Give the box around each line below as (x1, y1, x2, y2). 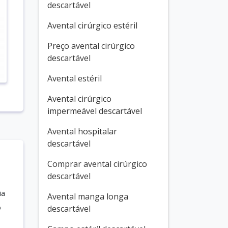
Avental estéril (47, 73, 102, 84)
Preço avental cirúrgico (47, 40, 135, 51)
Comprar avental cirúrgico (47, 158, 147, 169)
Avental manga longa (47, 191, 128, 202)
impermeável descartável (47, 105, 142, 117)
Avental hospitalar (47, 126, 117, 137)
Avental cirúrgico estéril (47, 20, 137, 31)
